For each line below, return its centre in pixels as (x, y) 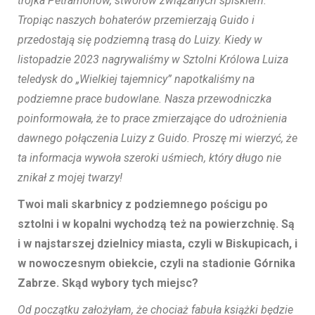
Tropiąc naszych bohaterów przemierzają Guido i (136, 20)
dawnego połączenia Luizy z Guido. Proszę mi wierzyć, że (157, 139)
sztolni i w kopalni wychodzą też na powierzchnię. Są (156, 224)
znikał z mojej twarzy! (70, 178)
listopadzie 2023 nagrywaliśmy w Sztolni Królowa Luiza (153, 60)
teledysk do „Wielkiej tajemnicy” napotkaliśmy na (136, 79)
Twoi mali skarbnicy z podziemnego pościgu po (143, 205)
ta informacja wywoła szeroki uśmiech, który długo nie (149, 158)
